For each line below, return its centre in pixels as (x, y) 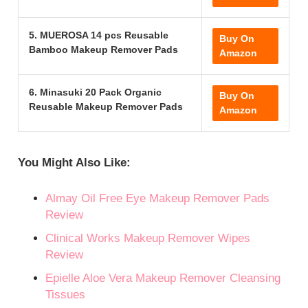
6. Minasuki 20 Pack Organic (96, 92)
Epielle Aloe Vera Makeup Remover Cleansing (163, 278)
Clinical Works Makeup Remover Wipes (148, 238)
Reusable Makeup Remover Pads (106, 107)
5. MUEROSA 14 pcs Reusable (99, 35)
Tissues (66, 294)
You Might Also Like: (75, 163)
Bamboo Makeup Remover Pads (104, 50)
